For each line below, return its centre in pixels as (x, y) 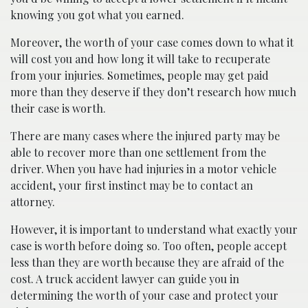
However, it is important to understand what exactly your (154, 229)
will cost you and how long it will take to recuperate (140, 58)
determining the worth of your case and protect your (144, 295)
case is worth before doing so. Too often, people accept (148, 245)
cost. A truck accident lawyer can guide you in (125, 278)
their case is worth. (58, 108)
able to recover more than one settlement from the (138, 152)
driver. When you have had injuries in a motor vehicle (143, 168)
